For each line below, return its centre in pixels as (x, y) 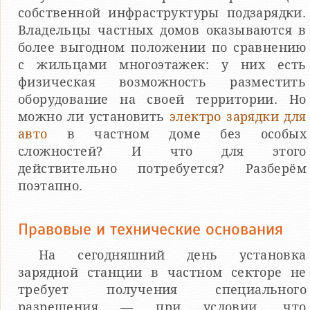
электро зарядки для (238, 117)
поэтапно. (51, 186)
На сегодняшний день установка (173, 255)
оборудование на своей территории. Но (162, 99)
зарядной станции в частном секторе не (162, 272)
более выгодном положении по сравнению (162, 47)
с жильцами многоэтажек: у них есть (162, 65)
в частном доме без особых (177, 134)
